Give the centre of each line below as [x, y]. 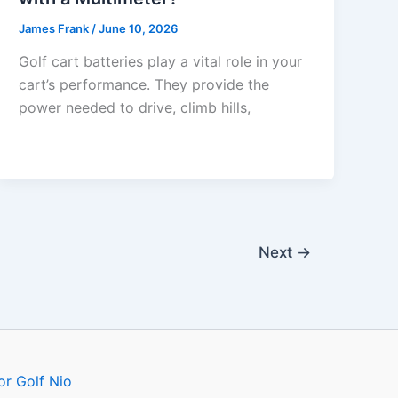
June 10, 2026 [139, 28]
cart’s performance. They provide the [144, 85]
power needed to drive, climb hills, [135, 108]
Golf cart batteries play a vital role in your [161, 62]
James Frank [56, 28]
